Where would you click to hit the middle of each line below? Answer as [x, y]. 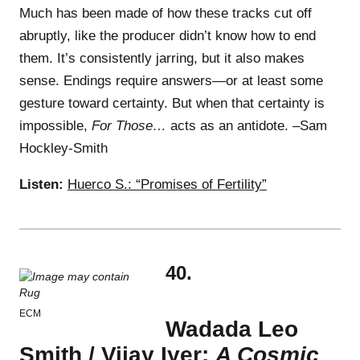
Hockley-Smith [63, 148]
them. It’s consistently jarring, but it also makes [162, 58]
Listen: [41, 184]
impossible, [55, 125]
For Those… [129, 125]
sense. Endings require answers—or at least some [171, 80]
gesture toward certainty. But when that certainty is [172, 103]
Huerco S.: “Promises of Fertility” [167, 184]
